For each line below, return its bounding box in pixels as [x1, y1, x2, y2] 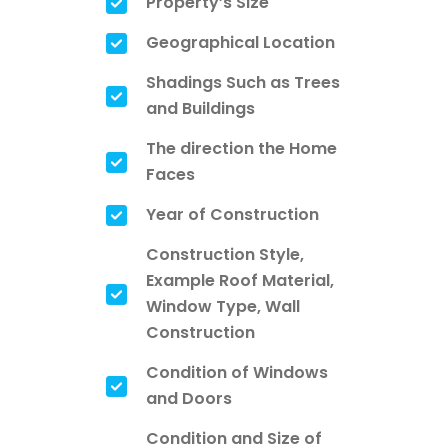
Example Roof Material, [146, 268, 334, 292]
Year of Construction [146, 202, 319, 226]
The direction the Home [146, 136, 337, 160]
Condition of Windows [146, 360, 328, 384]
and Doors [146, 386, 232, 410]
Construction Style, [146, 242, 304, 266]
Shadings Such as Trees [146, 70, 340, 94]
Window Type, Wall [146, 294, 300, 318]
